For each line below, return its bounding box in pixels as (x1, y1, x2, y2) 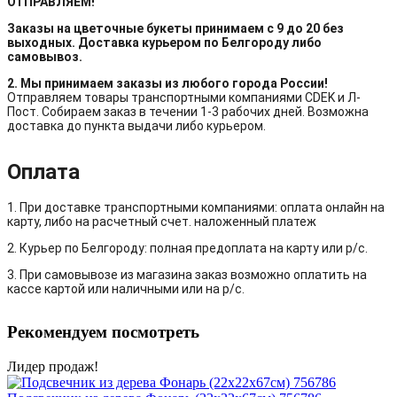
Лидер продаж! (7, 358, 98, 374)
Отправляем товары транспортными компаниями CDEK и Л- (7, 90, 361, 105)
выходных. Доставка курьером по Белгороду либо (7, 35, 322, 50)
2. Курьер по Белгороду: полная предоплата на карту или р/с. (7, 241, 368, 256)
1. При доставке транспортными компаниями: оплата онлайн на (7, 200, 385, 215)
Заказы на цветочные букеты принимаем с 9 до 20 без (7, 20, 344, 35)
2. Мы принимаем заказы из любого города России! (7, 75, 328, 90)
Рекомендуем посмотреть (7, 323, 199, 342)
